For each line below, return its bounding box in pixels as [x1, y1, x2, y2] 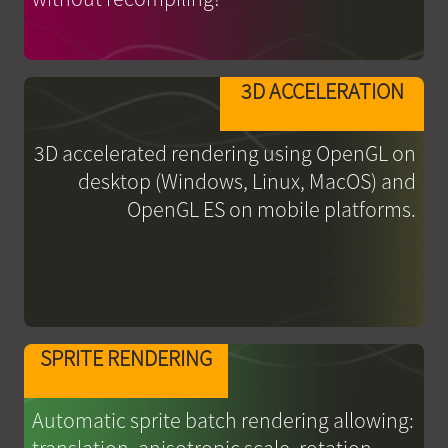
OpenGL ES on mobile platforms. [127, 194, 417, 223]
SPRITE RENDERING [39, 344, 212, 373]
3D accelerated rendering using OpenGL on [34, 138, 417, 167]
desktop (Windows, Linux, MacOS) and [78, 166, 417, 195]
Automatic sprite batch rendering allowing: [31, 406, 414, 435]
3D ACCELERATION [240, 76, 404, 105]
